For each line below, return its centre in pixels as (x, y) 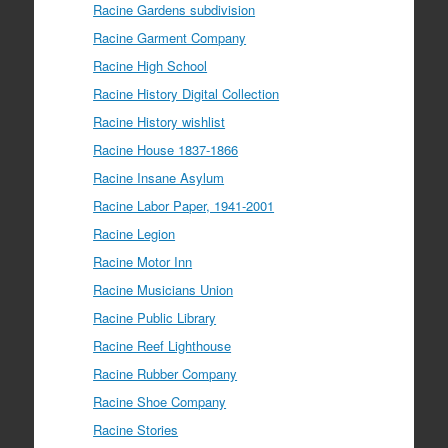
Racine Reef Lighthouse (162, 345)
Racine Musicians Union (163, 289)
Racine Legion (134, 233)
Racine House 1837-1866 (166, 149)
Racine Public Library (155, 317)
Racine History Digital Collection (186, 93)
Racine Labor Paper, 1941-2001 (184, 205)
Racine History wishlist (159, 121)
